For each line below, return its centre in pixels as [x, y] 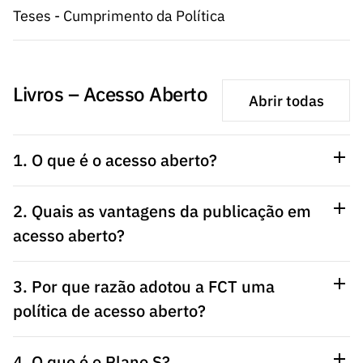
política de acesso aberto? [109, 311]
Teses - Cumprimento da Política [119, 16]
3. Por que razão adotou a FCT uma [144, 286]
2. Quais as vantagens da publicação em [162, 211]
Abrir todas [286, 101]
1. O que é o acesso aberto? [115, 160]
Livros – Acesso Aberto [111, 94]
